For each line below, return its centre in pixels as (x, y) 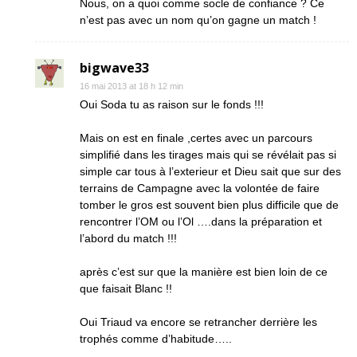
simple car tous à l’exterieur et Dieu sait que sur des (210, 171)
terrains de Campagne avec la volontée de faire (200, 188)
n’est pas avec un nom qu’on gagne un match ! (198, 20)
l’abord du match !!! (128, 238)
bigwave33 (114, 68)
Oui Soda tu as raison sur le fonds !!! (172, 104)
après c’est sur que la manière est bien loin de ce (204, 272)
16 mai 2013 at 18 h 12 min (131, 86)
